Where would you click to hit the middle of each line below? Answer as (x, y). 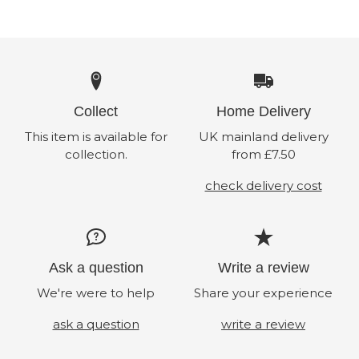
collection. (96, 155)
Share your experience (263, 293)
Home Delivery (263, 112)
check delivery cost (263, 186)
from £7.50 (263, 155)
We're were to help (96, 293)
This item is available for (96, 137)
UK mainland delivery (263, 137)
